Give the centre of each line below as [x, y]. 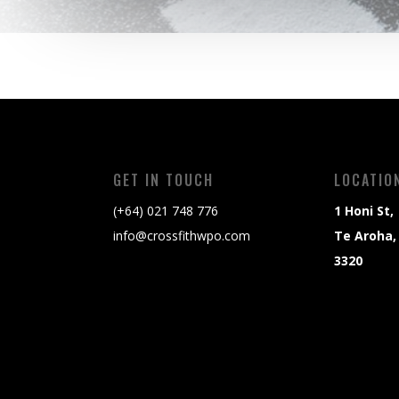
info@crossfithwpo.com [182, 236]
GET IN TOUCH [163, 180]
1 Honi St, [364, 211]
